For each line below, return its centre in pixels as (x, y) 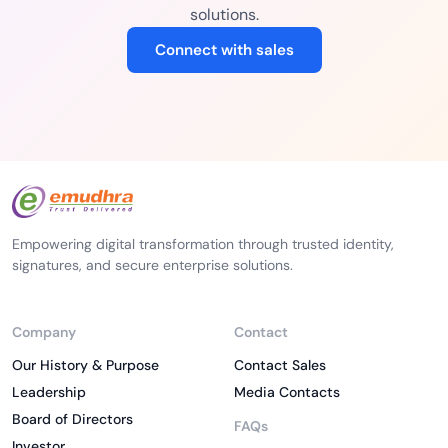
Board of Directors (72, 419)
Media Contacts (287, 392)
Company (44, 332)
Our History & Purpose (85, 365)
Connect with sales (224, 50)
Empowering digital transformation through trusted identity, (203, 244)
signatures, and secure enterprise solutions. (152, 265)
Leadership (49, 392)
